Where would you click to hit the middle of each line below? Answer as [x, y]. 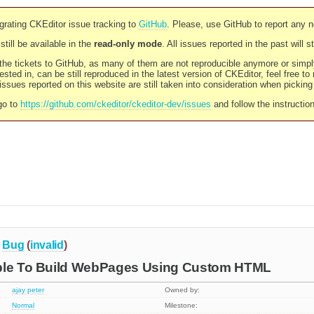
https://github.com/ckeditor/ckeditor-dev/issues [115, 104]
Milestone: [182, 306]
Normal [23, 306]
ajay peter [28, 290]
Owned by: [183, 290]
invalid [47, 245]
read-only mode [128, 44]
